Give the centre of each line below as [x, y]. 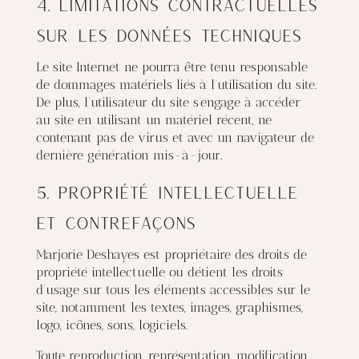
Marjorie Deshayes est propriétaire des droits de [171, 254]
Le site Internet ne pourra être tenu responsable [171, 67]
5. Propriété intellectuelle [167, 192]
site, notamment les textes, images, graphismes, [169, 307]
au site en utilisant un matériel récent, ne [153, 120]
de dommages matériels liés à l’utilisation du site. [176, 85]
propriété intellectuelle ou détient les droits [159, 272]
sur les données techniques [168, 35]
